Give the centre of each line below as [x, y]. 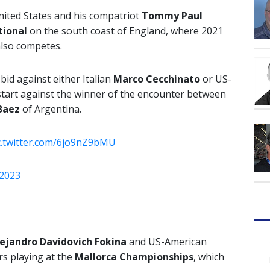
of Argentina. [51, 109]
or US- [216, 79]
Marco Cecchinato [157, 79]
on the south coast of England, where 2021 [125, 31]
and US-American [167, 242]
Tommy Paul [172, 16]
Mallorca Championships [134, 257]
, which [209, 257]
